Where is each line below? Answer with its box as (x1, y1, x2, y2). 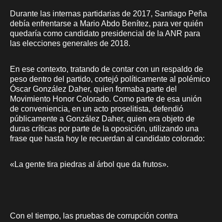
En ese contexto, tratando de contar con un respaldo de (10, 64, 203, 73)
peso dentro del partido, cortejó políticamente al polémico (10, 74, 210, 83)
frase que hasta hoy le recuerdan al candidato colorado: (10, 134, 205, 143)
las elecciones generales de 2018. (10, 39, 130, 48)
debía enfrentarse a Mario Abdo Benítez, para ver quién (10, 19, 203, 28)
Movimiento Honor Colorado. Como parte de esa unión (10, 94, 202, 103)
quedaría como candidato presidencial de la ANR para (10, 29, 200, 38)
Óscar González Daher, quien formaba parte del (10, 84, 177, 93)
